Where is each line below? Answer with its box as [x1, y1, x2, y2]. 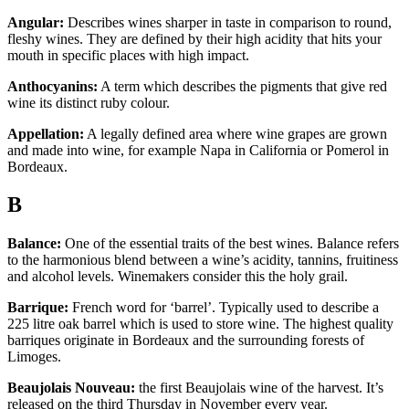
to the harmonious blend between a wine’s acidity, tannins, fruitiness [7, 252, 398, 268]
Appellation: [7, 125, 84, 142]
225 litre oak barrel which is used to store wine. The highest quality [7, 316, 393, 332]
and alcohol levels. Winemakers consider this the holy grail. [7, 268, 351, 285]
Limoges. [7, 349, 65, 365]
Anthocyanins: [7, 78, 98, 94]
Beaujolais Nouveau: [7, 380, 135, 396]
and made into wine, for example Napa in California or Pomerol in [7, 142, 389, 158]
